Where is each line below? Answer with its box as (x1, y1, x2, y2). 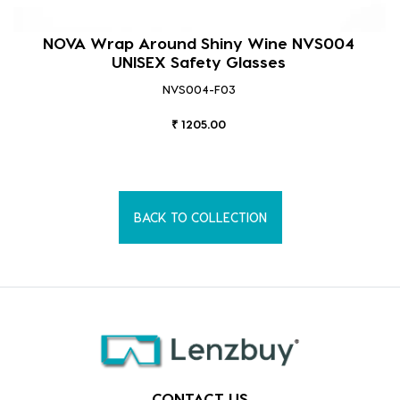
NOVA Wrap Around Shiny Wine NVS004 (43, 32, 355, 52)
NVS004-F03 (162, 81, 236, 96)
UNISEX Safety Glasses (112, 51, 287, 71)
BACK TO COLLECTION (133, 209, 267, 225)
